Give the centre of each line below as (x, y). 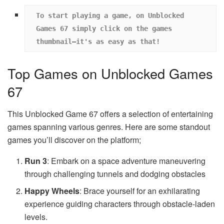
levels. (36, 216)
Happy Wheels (52, 190)
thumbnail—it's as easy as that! (98, 41)
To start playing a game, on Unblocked (110, 15)
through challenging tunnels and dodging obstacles (115, 173)
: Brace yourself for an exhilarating (140, 190)
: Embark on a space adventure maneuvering (126, 160)
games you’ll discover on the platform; (74, 139)
